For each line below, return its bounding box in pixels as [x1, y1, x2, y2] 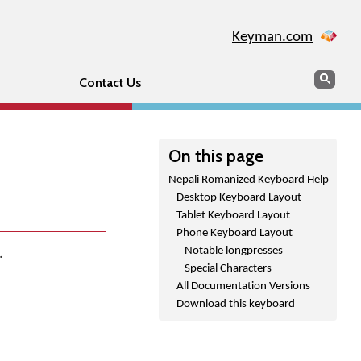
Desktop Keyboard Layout [176, 192, 301, 204]
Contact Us [78, 75, 141, 90]
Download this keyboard [176, 298, 295, 310]
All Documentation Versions [176, 280, 310, 293]
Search [313, 69, 351, 85]
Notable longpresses [185, 245, 283, 257]
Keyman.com [232, 30, 313, 45]
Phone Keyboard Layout [176, 227, 293, 239]
